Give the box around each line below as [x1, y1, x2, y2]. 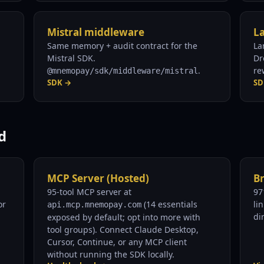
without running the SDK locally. [47, 249, 175, 260]
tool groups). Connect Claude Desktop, [47, 224, 199, 235]
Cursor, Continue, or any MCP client [47, 236, 187, 247]
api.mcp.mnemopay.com [47, 200, 142, 209]
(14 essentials [141, 199, 198, 210]
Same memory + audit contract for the [47, 40, 198, 51]
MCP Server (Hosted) [47, 171, 150, 185]
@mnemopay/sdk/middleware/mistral [47, 66, 199, 75]
